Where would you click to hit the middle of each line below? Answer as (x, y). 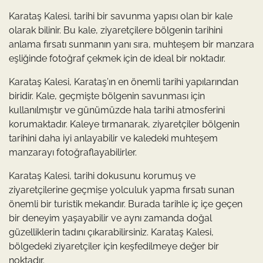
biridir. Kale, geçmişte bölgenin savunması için (107, 96)
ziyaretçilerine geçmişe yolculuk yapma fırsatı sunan (122, 190)
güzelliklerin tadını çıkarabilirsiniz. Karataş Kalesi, (111, 232)
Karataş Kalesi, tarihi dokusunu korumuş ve (102, 176)
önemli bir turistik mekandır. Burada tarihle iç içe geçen (126, 204)
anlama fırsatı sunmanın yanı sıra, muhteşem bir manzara (131, 44)
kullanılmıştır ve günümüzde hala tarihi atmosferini (117, 110)
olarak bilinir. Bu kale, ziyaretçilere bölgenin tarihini (116, 30)
